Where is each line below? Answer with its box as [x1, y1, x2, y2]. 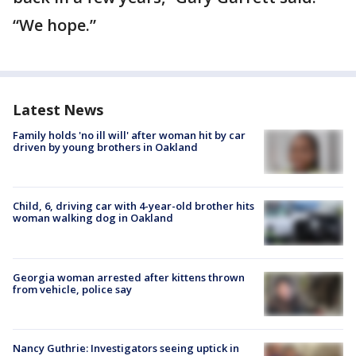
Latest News [13, 100, 103, 119]
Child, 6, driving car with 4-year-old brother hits [13, 199, 254, 214]
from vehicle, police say [13, 281, 132, 296]
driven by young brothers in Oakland [13, 140, 198, 154]
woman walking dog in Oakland [13, 211, 173, 226]
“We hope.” [13, 14, 96, 36]
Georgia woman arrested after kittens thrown [13, 269, 245, 284]
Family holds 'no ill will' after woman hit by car [13, 128, 246, 142]
